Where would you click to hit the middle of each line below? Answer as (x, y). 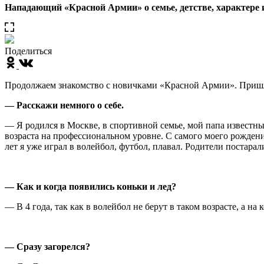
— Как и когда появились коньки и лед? (90, 186)
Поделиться (28, 51)
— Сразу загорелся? (47, 246)
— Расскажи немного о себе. (64, 105)
